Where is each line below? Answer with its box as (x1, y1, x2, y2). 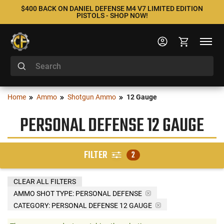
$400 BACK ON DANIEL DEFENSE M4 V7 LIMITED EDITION (21, 4, 203, 12)
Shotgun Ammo (67, 93, 116, 101)
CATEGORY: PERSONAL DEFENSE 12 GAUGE (13, 201, 152, 209)
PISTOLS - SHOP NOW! (76, 11, 148, 19)
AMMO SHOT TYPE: (13, 189, 74, 197)
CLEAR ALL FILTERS (13, 177, 76, 185)
